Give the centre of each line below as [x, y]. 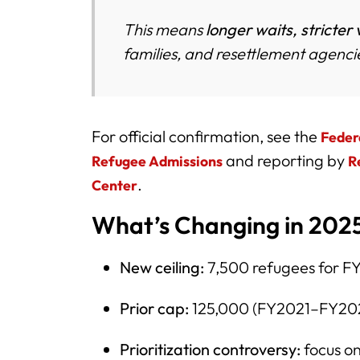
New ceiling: [162, 268]
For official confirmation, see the [206, 137]
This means [165, 30]
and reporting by [285, 161]
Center [115, 186]
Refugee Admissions [157, 162]
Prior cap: [155, 309]
